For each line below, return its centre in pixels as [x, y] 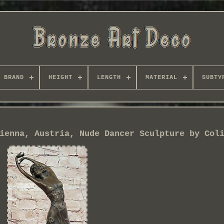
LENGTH [109, 77]
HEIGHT [60, 77]
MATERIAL [161, 77]
